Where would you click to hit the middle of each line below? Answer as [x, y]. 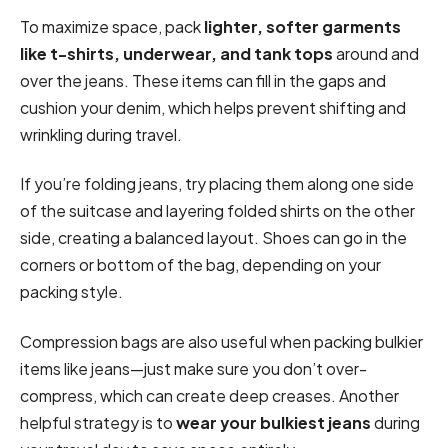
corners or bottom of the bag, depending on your [200, 265]
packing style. [71, 292]
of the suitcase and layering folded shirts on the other [217, 211]
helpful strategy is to [98, 422]
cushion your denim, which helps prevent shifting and [213, 107]
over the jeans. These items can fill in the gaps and [203, 80]
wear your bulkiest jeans [273, 422]
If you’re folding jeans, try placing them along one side [217, 184]
